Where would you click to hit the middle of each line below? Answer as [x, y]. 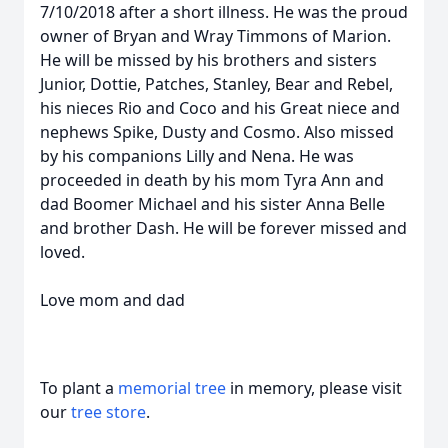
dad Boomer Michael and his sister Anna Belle [212, 204]
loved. [62, 252]
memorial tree [172, 388]
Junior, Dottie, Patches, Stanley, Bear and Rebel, [216, 84]
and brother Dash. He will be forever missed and [223, 228]
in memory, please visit [314, 388]
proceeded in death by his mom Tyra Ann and [212, 180]
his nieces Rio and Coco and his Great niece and [220, 108]
